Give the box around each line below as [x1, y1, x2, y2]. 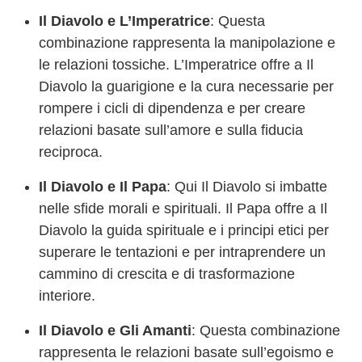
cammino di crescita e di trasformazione [39, 265, 295, 282]
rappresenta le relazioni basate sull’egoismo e [39, 343, 334, 360]
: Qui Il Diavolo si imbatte [166, 178, 327, 195]
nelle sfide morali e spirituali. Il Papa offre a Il [39, 200, 327, 217]
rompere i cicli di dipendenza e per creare [39, 99, 305, 116]
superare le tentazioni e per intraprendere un [39, 243, 326, 260]
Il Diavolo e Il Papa [39, 178, 166, 195]
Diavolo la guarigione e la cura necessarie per [39, 78, 334, 95]
